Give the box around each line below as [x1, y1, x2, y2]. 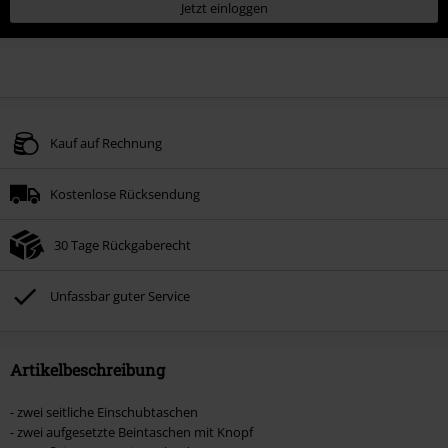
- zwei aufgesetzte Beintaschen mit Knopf [10, 422, 253, 441]
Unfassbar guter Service [50, 286, 190, 305]
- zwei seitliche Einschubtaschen [10, 402, 198, 421]
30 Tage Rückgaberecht [54, 235, 191, 254]
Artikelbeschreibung [10, 358, 165, 380]
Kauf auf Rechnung [50, 133, 162, 152]
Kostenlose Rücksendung [50, 184, 200, 203]
